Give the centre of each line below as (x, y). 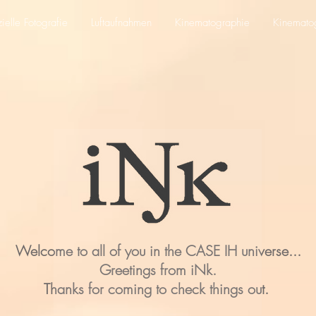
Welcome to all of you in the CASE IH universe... (158, 251)
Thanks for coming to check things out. (156, 289)
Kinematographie (212, 23)
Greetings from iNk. (158, 270)
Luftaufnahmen (121, 23)
